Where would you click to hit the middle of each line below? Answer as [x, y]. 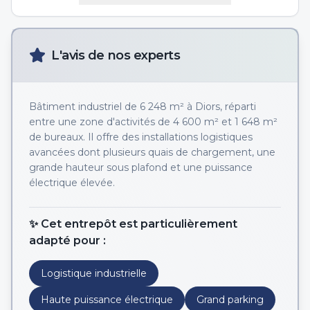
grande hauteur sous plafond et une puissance [141, 167]
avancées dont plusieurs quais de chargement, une [152, 152]
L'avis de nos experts [116, 55]
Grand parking [230, 300]
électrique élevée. [72, 183]
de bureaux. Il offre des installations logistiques [141, 137]
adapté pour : [67, 240]
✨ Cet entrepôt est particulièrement [133, 224]
